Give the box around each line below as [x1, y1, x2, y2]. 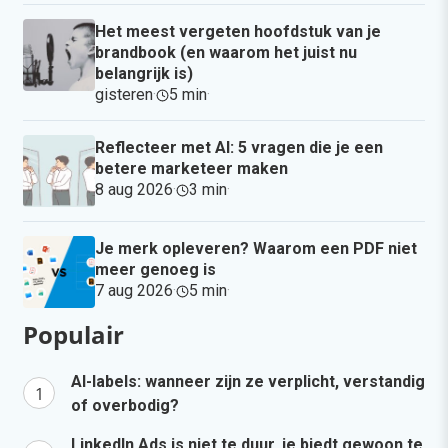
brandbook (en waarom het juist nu [95, 43, 357, 63]
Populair [23, 318, 124, 352]
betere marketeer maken [95, 159, 288, 179]
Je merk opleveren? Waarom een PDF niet [95, 239, 417, 259]
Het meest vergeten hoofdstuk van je [95, 22, 381, 42]
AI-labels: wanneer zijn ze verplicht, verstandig [71, 372, 425, 392]
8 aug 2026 [95, 180, 173, 200]
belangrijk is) [95, 64, 193, 84]
